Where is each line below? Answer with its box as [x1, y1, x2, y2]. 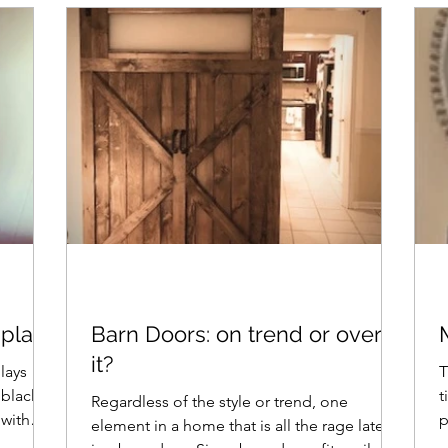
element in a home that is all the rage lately [91, 416, 395, 435]
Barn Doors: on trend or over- [91, 321, 390, 347]
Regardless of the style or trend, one [91, 392, 348, 411]
